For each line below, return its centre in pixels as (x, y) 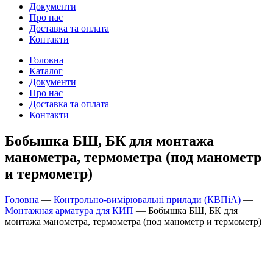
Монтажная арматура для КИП (69, 210)
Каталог (46, 71)
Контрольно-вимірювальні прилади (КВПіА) (147, 199)
